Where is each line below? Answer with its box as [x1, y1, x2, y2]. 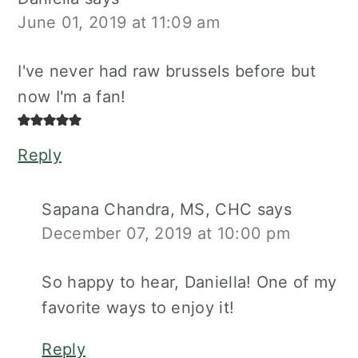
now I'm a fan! [18, 87, 126, 107]
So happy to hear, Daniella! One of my [42, 272, 337, 292]
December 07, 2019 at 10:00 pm [42, 224, 291, 244]
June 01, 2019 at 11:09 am [18, 13, 220, 33]
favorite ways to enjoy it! [42, 298, 235, 318]
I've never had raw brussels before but [18, 62, 316, 82]
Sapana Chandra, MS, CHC [42, 200, 253, 220]
